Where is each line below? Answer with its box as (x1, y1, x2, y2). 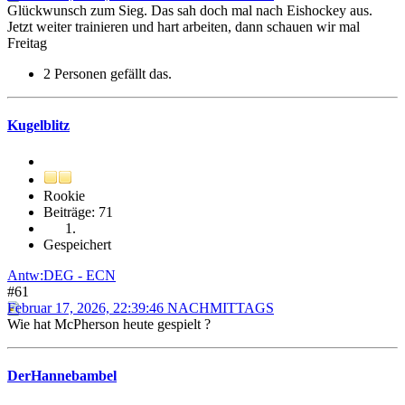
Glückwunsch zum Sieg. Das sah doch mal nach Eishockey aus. (7, 3, 372, 19)
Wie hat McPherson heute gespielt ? (7, 316, 211, 332)
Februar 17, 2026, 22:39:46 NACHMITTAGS (7, 299, 274, 316)
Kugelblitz (7, 118, 70, 134)
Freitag (7, 35, 47, 52)
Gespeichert (43, 236, 111, 252)
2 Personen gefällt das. (43, 66, 172, 82)
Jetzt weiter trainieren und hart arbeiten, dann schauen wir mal (7, 19, 360, 35)
